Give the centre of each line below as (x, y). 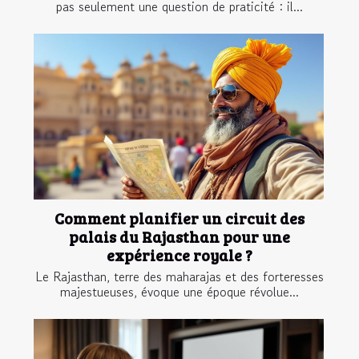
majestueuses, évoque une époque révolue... (179, 291)
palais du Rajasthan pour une (179, 236)
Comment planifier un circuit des (179, 218)
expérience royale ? (179, 254)
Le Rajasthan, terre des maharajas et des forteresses (179, 276)
